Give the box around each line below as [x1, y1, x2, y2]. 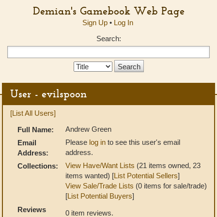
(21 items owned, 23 [135, 161, 201, 170]
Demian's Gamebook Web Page [32, 4, 185, 17]
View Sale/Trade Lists [65, 182, 134, 190]
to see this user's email [106, 138, 180, 146]
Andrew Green [65, 125, 111, 133]
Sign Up [82, 18, 108, 27]
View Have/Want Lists [65, 161, 135, 170]
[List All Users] [10, 109, 56, 117]
